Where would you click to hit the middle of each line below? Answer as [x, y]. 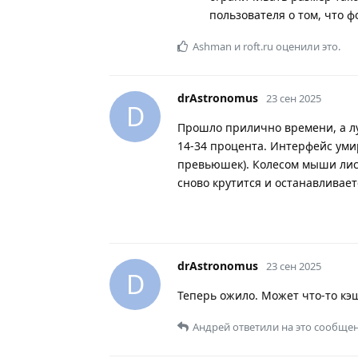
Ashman [212, 46]
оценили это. [307, 46]
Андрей [211, 326]
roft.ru [258, 46]
